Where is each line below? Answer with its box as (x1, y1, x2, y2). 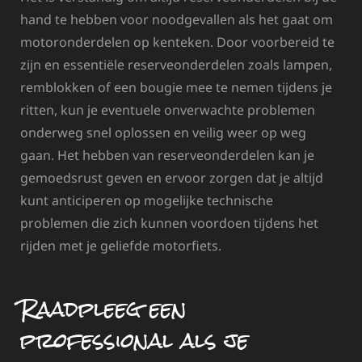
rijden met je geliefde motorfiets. (20, 236, 221, 255)
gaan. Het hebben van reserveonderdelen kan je (20, 145, 314, 164)
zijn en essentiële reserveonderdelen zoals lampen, (20, 55, 332, 74)
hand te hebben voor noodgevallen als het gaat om (20, 10, 333, 28)
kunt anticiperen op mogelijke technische (20, 191, 273, 209)
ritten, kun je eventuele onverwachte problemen (20, 100, 315, 119)
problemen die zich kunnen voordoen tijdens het (20, 213, 318, 232)
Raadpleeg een (20, 285, 187, 331)
